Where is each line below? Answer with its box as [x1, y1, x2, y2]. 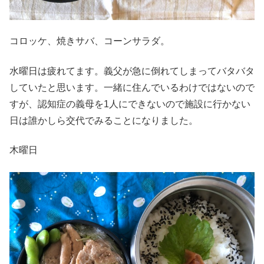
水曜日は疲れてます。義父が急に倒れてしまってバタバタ [9, 65, 255, 76]
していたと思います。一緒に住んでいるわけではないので [9, 82, 255, 93]
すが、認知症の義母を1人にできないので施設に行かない [9, 98, 250, 109]
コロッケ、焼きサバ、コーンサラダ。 [9, 36, 170, 47]
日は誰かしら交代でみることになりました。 [9, 115, 198, 126]
